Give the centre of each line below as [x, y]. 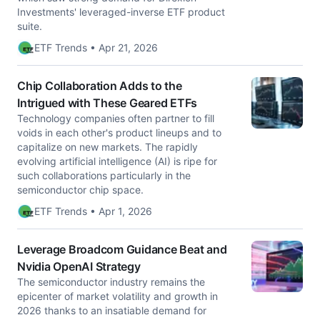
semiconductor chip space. [80, 190]
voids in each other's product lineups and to [119, 132]
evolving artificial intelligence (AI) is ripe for [117, 161]
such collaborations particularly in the [104, 175]
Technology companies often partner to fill [116, 118]
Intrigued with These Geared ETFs [107, 103]
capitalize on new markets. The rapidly [107, 147]
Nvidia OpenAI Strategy [79, 266]
